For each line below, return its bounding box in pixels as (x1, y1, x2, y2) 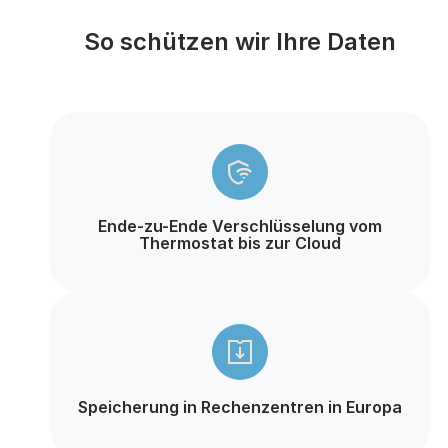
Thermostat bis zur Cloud (139, 233, 341, 254)
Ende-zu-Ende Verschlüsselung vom (98, 216, 382, 237)
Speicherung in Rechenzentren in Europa (78, 396, 402, 417)
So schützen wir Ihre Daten (84, 27, 396, 57)
